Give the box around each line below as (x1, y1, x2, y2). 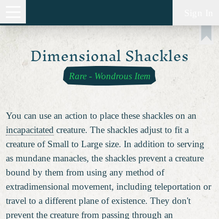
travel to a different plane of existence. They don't (6, 195, 191, 206)
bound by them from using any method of (6, 167, 164, 177)
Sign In (184, 7, 214, 18)
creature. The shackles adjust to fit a (54, 124, 189, 135)
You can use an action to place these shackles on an (6, 110, 197, 121)
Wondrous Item (94, 70, 151, 81)
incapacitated (6, 124, 54, 135)
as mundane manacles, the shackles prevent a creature (6, 153, 204, 163)
